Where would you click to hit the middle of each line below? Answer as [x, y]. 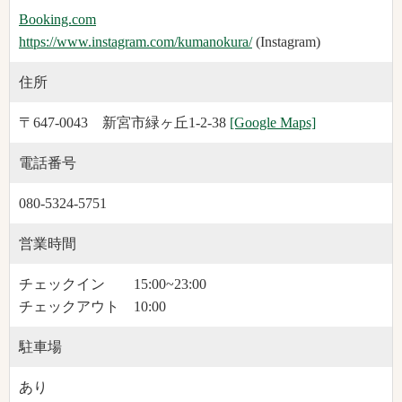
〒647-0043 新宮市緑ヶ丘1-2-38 [124, 123]
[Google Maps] [273, 123]
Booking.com [57, 20]
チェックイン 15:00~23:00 [113, 284]
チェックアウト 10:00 [92, 307]
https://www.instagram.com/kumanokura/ [135, 42]
